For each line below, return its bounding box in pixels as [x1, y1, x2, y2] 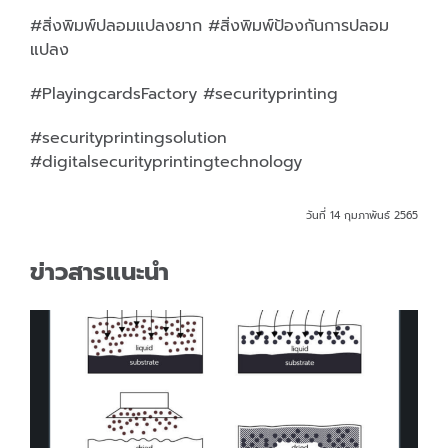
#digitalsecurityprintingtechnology [29, 149, 302, 174]
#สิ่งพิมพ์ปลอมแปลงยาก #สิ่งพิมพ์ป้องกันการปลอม [29, 13, 389, 38]
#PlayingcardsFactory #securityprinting [29, 81, 338, 106]
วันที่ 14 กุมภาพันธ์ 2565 [306, 206, 419, 223]
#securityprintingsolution [29, 125, 227, 150]
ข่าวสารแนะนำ [29, 253, 169, 290]
